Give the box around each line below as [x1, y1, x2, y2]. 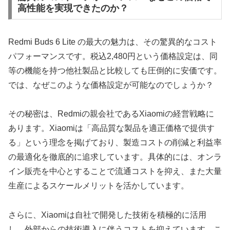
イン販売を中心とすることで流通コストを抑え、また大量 [8, 167, 222, 176]
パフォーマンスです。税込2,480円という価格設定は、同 [8, 51, 218, 61]
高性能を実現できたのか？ [17, 3, 128, 13]
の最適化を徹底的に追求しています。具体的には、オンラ [8, 152, 222, 162]
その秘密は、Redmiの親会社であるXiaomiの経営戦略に [8, 109, 214, 119]
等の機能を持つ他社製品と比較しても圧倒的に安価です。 [8, 66, 222, 75]
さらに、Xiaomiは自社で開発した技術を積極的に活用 [8, 210, 206, 220]
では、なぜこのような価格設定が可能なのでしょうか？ [8, 80, 214, 89]
